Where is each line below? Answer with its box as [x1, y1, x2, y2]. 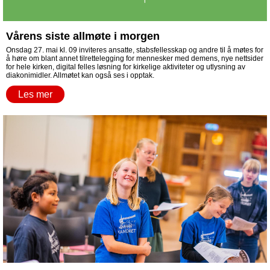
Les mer [18, 89, 52, 99]
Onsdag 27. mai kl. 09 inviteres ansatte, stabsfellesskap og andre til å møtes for [6, 46, 263, 54]
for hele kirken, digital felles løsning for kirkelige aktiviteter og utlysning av [6, 63, 245, 71]
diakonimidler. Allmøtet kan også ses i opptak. [6, 71, 154, 80]
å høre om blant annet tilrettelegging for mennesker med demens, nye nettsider [6, 54, 263, 63]
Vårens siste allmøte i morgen [6, 30, 160, 42]
